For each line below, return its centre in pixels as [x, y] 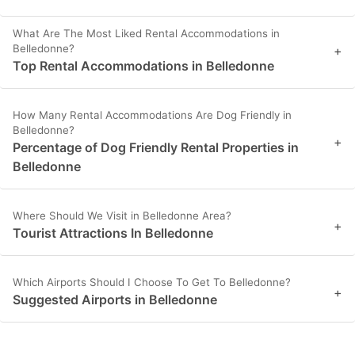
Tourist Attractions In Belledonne [113, 233]
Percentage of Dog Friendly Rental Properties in [156, 148]
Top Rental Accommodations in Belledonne [143, 66]
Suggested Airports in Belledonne [115, 300]
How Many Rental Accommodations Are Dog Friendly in [152, 115]
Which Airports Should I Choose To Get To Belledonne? [152, 282]
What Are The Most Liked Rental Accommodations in [146, 34]
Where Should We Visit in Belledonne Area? [122, 216]
